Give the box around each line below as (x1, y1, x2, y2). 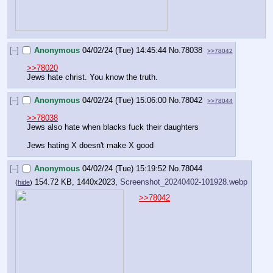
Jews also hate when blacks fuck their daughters (27, 122, 199, 132)
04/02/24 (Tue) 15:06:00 (82, 96, 167, 105)
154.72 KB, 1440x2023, (35, 177, 120, 186)
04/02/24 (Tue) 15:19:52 (82, 164, 167, 174)
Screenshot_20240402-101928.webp (120, 177, 247, 186)
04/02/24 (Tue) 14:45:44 (82, 46, 167, 55)
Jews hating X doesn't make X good (27, 140, 154, 150)
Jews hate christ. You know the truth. (27, 72, 158, 82)
